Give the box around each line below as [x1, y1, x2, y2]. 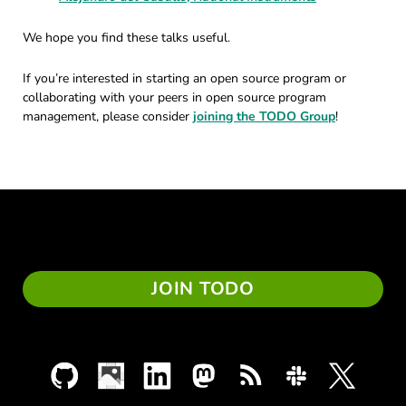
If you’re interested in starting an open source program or [23, 70, 346, 87]
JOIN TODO [151, 276, 255, 301]
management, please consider [23, 108, 193, 125]
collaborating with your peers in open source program [23, 89, 326, 106]
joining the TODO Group [193, 108, 335, 125]
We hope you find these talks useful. [23, 29, 230, 46]
